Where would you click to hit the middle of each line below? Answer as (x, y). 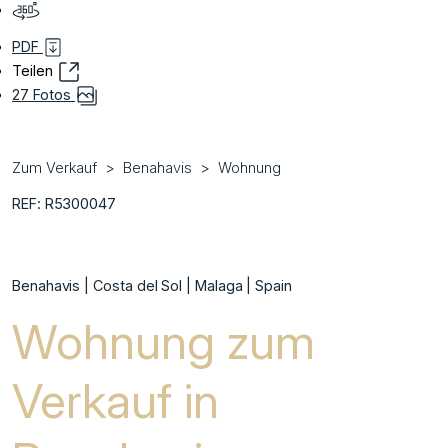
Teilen (34, 70)
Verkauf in (115, 400)
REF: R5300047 (64, 203)
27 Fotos (43, 94)
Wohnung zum (163, 341)
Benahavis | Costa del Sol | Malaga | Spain (152, 285)
